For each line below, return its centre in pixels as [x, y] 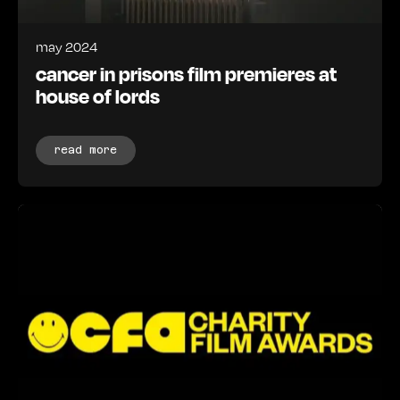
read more [86, 150]
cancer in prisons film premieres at [186, 73]
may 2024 [67, 46]
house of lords [98, 95]
